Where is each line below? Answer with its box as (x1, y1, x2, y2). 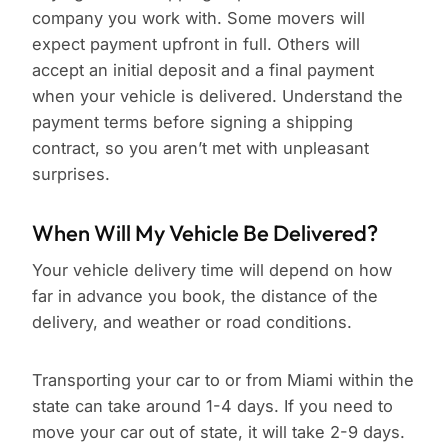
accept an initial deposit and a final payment (32, 60, 374, 81)
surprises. (32, 164, 110, 185)
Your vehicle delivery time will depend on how (32, 260, 392, 281)
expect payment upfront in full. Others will (32, 34, 360, 55)
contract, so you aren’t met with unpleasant (32, 138, 369, 159)
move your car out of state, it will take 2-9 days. (32, 422, 405, 443)
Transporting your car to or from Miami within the (32, 370, 414, 391)
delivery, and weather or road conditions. (32, 312, 352, 333)
